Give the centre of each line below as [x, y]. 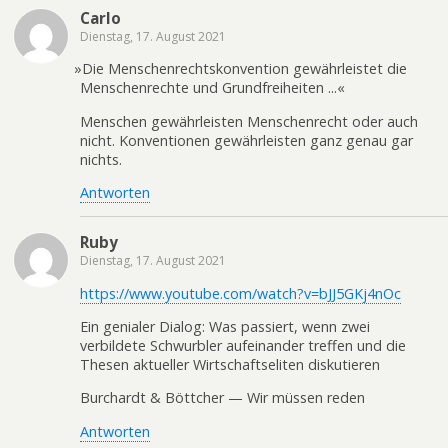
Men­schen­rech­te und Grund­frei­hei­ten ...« [212, 88]
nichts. [101, 159]
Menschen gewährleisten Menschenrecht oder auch [249, 121]
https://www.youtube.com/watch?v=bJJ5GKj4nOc [240, 293]
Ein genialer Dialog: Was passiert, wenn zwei [225, 327]
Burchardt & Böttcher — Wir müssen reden [222, 398]
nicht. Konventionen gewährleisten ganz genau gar [246, 140]
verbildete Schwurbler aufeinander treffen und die [243, 346]
